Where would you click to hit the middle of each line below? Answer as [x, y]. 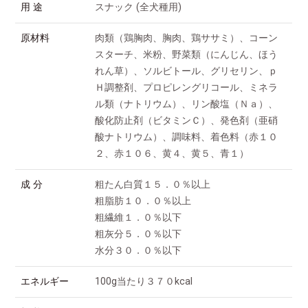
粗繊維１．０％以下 [139, 217]
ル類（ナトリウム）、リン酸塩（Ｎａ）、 [187, 104]
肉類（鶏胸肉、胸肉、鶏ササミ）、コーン [187, 38]
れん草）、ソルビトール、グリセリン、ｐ [187, 71]
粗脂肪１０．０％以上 [143, 201]
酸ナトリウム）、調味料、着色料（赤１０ [187, 137]
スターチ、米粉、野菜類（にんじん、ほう [187, 54]
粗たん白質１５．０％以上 [153, 184]
